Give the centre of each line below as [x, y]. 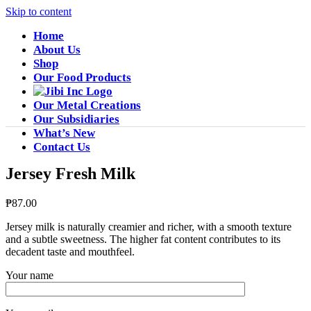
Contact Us [62, 147]
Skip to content [39, 11]
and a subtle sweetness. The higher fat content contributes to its [143, 239]
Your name [30, 275]
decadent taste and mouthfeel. [70, 251]
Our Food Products [82, 77]
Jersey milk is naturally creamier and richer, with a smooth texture [149, 226]
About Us [57, 50]
